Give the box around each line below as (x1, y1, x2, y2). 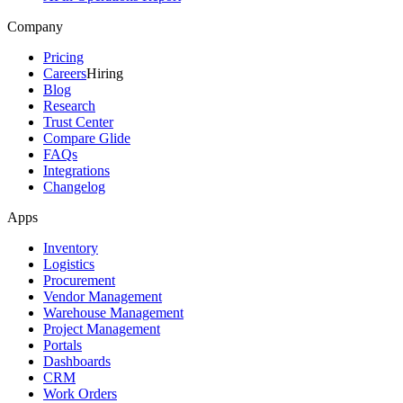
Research (43, 98, 95, 114)
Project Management (43, 321, 160, 337)
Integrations (43, 163, 110, 179)
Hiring (86, 66, 123, 82)
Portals (43, 337, 82, 354)
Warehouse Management (43, 305, 184, 321)
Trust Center (43, 114, 113, 130)
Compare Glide (43, 130, 130, 147)
